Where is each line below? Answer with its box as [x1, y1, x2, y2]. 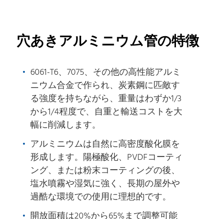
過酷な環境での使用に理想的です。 [30, 190, 172, 204]
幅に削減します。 [30, 118, 101, 132]
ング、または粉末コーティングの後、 [30, 163, 180, 178]
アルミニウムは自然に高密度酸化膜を [30, 137, 180, 152]
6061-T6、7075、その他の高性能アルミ [30, 65, 181, 80]
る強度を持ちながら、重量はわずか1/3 [30, 91, 182, 106]
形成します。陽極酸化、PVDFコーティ [30, 150, 183, 165]
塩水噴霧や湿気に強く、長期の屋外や [30, 176, 180, 191]
